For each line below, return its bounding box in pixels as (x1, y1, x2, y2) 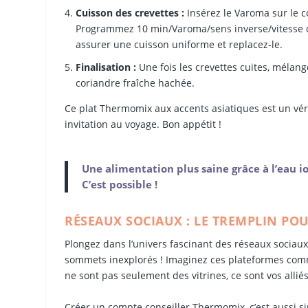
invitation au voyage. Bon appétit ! (65, 118, 222, 131)
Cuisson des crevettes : (76, 6, 185, 20)
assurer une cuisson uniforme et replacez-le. (76, 38, 283, 52)
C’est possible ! (82, 177, 158, 192)
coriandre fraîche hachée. (76, 76, 195, 90)
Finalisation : (76, 60, 137, 74)
